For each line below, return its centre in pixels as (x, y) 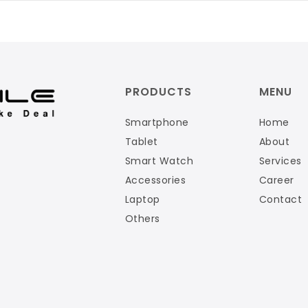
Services (280, 161)
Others (142, 219)
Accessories (155, 180)
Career (276, 180)
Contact (280, 199)
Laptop (142, 199)
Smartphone (157, 122)
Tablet (141, 142)
